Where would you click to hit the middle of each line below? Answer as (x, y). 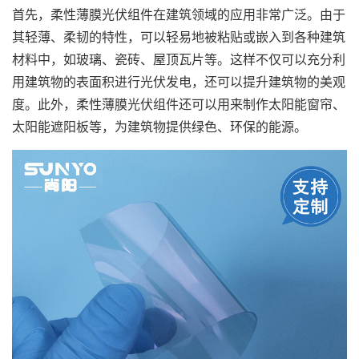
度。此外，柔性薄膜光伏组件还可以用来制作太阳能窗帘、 (179, 105)
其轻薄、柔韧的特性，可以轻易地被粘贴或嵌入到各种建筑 (179, 37)
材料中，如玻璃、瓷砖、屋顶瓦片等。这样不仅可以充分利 (179, 60)
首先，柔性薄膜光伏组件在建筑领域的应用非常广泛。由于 (179, 15)
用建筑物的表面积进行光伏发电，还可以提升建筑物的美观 (179, 82)
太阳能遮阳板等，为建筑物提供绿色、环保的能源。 (159, 127)
